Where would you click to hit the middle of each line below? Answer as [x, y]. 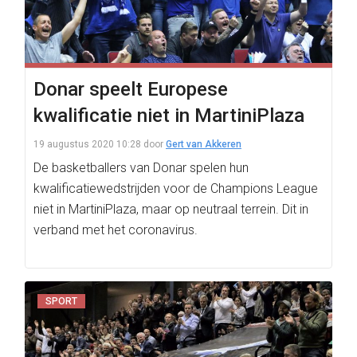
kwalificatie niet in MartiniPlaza [169, 116]
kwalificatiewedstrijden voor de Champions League [176, 188]
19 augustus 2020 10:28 [87, 144]
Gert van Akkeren [204, 144]
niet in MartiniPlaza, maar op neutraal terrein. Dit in [171, 209]
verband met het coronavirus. [116, 230]
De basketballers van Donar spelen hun [141, 168]
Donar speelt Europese [131, 89]
